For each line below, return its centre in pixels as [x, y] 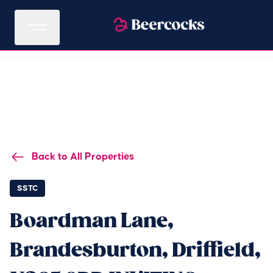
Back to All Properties [83, 157]
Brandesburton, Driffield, [135, 250]
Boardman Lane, [92, 221]
